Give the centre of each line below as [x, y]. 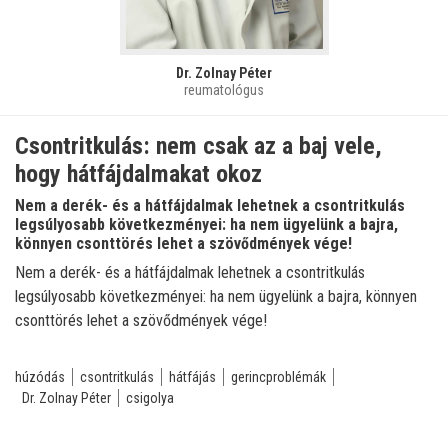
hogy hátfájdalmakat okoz [138, 173]
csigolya [150, 397]
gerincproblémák [278, 376]
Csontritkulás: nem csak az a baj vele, [198, 145]
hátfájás [192, 376]
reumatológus [224, 89]
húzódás [40, 376]
